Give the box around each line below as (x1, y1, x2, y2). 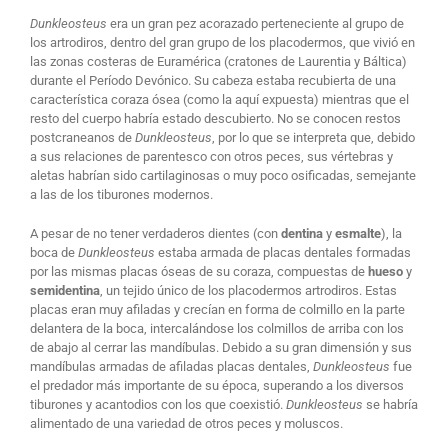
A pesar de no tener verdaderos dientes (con (29, 225, 281, 241)
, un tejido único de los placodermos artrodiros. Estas (99, 282, 397, 298)
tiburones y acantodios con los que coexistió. (29, 396, 286, 412)
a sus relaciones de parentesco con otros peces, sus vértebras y (29, 148, 393, 164)
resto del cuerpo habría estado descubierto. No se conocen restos (29, 110, 401, 126)
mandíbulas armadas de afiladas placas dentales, (29, 358, 313, 374)
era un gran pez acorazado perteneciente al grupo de (106, 15, 404, 31)
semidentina (29, 282, 100, 298)
